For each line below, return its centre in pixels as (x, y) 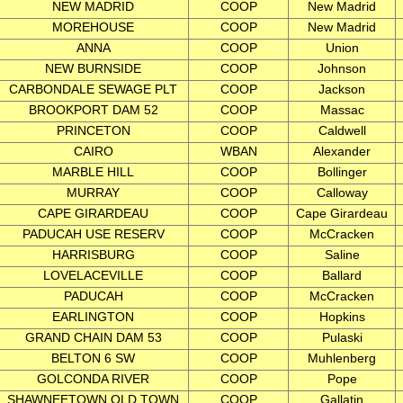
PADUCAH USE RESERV (93, 234)
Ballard (342, 275)
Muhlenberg (342, 358)
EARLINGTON (93, 317)
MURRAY (93, 193)
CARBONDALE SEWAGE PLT (93, 89)
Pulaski (342, 337)
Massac (342, 110)
